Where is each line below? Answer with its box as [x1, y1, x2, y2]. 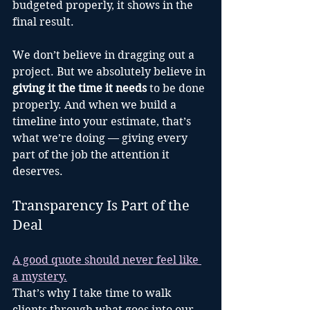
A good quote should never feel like [12, 253, 201, 267]
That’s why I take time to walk [12, 286, 174, 300]
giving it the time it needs [12, 82, 147, 95]
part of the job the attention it [12, 148, 172, 162]
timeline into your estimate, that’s [12, 115, 194, 129]
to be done [147, 82, 208, 95]
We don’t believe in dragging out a [12, 48, 197, 62]
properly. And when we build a [12, 98, 179, 112]
